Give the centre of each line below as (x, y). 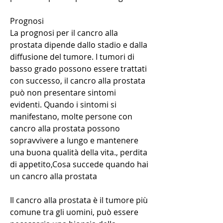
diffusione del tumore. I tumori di (72, 57)
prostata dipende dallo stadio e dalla (79, 45)
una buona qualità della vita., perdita (79, 153)
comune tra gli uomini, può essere (74, 212)
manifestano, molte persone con (71, 117)
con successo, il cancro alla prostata (78, 81)
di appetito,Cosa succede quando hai (79, 165)
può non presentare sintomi (63, 93)
